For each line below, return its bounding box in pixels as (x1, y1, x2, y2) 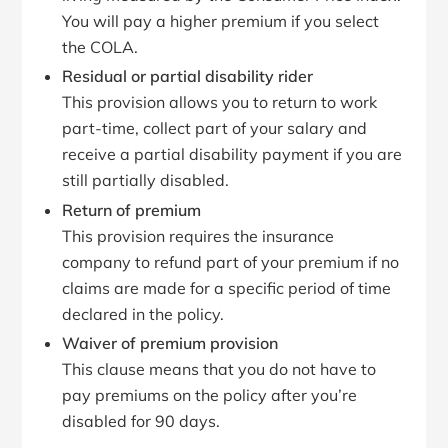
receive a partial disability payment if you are (62, 144, 403, 165)
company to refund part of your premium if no (62, 251, 400, 272)
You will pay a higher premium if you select (62, 10, 380, 31)
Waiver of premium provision (62, 333, 279, 354)
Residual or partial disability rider (62, 66, 318, 87)
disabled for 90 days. (62, 411, 221, 432)
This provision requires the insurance (62, 225, 335, 246)
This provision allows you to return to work (62, 92, 378, 113)
